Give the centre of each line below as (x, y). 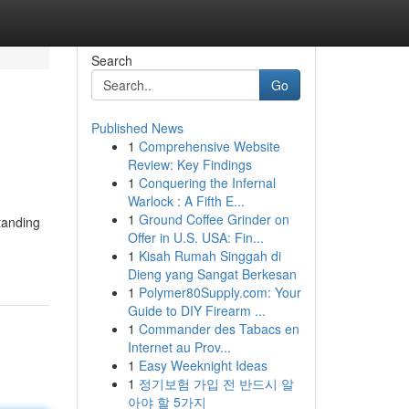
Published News (137, 128)
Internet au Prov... (179, 347)
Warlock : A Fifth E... (186, 201)
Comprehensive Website (209, 146)
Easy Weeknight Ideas (203, 365)
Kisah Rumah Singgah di (210, 256)
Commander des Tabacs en (219, 329)
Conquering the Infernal (207, 183)
